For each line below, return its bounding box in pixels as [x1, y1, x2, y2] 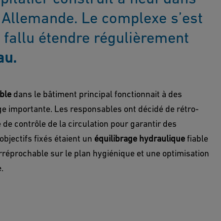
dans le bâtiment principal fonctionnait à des [11, 89, 182, 99]
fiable [185, 133, 208, 144]
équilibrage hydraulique [94, 133, 185, 144]
